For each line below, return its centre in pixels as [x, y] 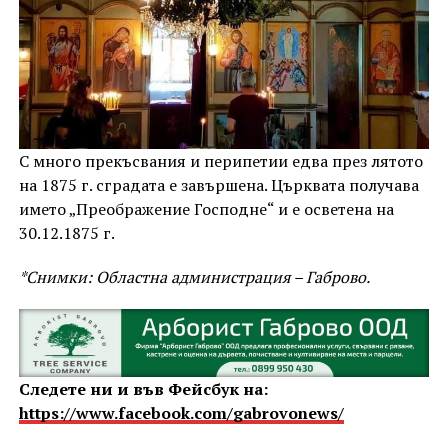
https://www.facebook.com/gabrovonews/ [181, 413]
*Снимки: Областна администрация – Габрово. [194, 276]
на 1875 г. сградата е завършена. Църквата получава [218, 184]
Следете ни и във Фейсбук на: [143, 389]
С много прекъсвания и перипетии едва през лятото [220, 160]
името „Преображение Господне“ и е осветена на [206, 208]
